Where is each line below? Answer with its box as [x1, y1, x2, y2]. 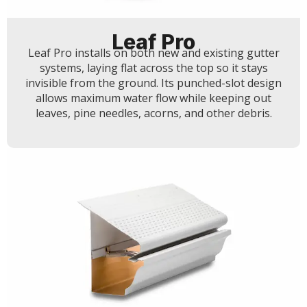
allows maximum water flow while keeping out [36, 90, 271, 106]
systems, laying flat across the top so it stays [39, 60, 268, 76]
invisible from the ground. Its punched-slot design [25, 75, 282, 91]
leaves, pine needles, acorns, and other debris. [35, 106, 272, 121]
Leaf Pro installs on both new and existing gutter [27, 45, 280, 61]
